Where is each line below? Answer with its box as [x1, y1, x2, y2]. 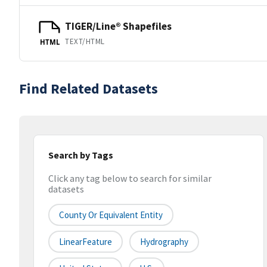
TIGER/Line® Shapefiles [65, 19, 172, 33]
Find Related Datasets [19, 79, 158, 98]
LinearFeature [59, 236, 112, 248]
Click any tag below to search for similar [48, 172, 212, 185]
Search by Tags [48, 149, 113, 161]
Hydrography [140, 236, 188, 248]
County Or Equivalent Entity [59, 209, 163, 221]
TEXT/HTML [65, 36, 105, 46]
